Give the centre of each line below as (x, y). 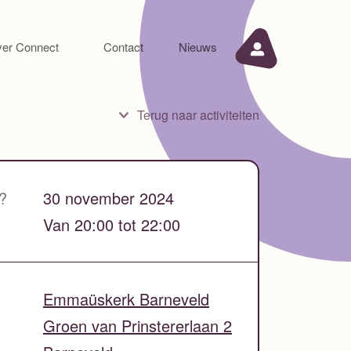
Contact (123, 46)
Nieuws (197, 46)
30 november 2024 (108, 197)
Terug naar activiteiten (198, 114)
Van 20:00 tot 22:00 (111, 224)
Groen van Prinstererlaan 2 (137, 325)
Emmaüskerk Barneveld (126, 299)
